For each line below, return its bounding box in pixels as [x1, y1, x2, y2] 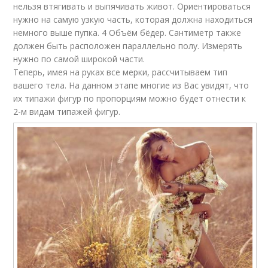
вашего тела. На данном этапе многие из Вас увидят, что [13, 80, 249, 91]
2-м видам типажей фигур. [13, 106, 121, 117]
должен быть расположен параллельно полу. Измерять [13, 40, 243, 51]
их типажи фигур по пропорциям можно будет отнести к [13, 93, 246, 104]
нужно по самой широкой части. [13, 53, 145, 65]
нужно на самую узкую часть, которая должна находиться [13, 14, 253, 25]
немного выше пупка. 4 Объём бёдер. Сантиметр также [13, 27, 242, 38]
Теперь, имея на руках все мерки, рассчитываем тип [13, 66, 228, 78]
